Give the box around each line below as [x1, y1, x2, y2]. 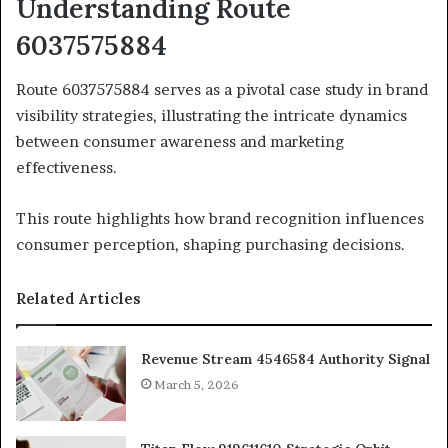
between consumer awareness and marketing [16, 132, 344, 152]
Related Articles [16, 289, 141, 309]
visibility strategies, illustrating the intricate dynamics [16, 106, 407, 126]
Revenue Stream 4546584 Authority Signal [141, 350, 431, 369]
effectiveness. [16, 158, 117, 178]
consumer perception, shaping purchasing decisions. [16, 235, 405, 255]
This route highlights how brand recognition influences [16, 209, 424, 229]
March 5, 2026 [154, 377, 240, 393]
